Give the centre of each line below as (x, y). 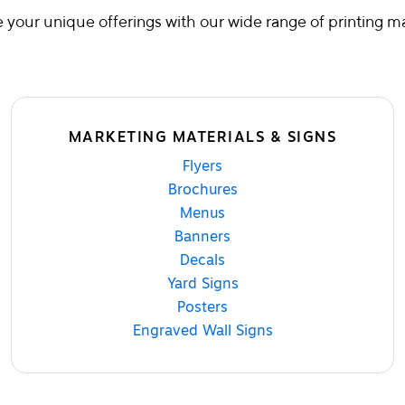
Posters (202, 307)
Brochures (202, 189)
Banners (202, 236)
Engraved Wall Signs (202, 330)
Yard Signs (202, 283)
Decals (202, 260)
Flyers (202, 166)
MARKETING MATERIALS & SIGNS (202, 137)
